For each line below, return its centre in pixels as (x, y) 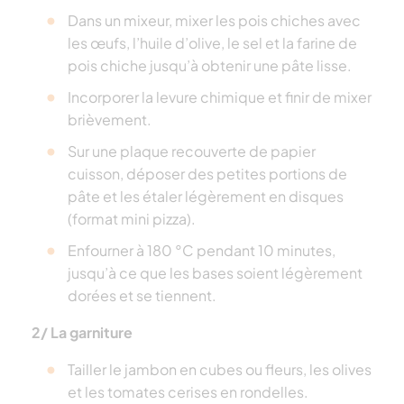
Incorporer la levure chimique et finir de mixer (220, 96)
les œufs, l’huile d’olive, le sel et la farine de (212, 42)
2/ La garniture (82, 332)
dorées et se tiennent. (142, 295)
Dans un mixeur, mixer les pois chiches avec (214, 20)
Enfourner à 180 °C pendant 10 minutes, (202, 250)
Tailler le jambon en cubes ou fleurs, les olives (220, 369)
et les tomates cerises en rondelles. (188, 391)
